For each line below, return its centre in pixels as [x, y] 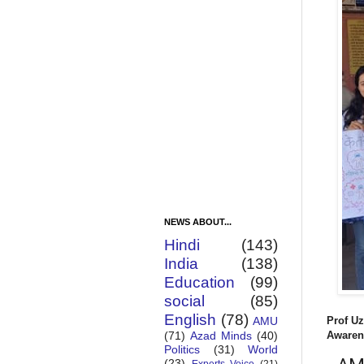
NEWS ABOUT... [198, 222]
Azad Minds [221, 336]
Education [199, 283]
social [184, 301]
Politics [182, 350]
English [190, 320]
